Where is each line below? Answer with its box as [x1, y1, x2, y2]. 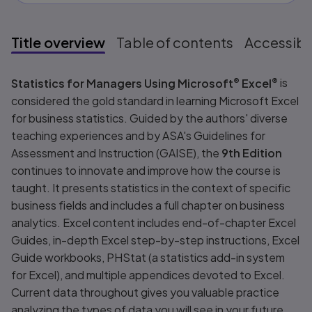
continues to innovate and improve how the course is [11, 162, 281, 178]
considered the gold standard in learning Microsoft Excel [11, 93, 299, 108]
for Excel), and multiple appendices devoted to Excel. [11, 267, 286, 282]
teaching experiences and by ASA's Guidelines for [11, 127, 266, 143]
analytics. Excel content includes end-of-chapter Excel [11, 214, 297, 230]
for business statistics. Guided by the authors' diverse [11, 110, 288, 125]
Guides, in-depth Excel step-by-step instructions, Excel [11, 232, 300, 247]
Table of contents [116, 33, 233, 52]
